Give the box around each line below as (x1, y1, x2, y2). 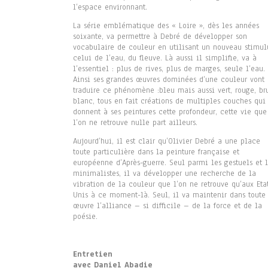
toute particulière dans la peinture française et (73, 147, 239, 158)
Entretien (73, 249, 112, 260)
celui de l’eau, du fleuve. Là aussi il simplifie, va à (73, 53, 257, 64)
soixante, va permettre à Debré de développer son (73, 31, 247, 42)
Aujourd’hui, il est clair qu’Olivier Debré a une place (73, 136, 260, 147)
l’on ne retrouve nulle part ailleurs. (73, 117, 197, 129)
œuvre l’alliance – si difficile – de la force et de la (73, 200, 262, 212)
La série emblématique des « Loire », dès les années (73, 20, 259, 32)
